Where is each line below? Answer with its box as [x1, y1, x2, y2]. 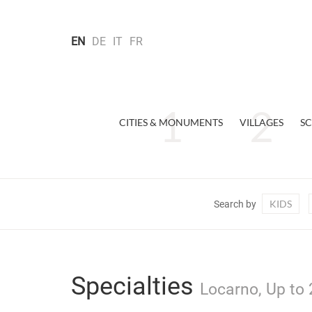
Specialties [71, 272, 200, 301]
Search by [213, 198, 256, 210]
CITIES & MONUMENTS [118, 116, 223, 128]
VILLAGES [239, 116, 283, 128]
